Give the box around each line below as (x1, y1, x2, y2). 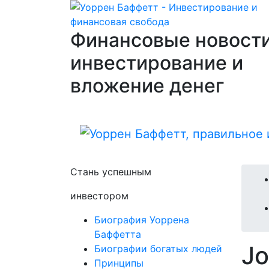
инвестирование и (70, 51, 243, 74)
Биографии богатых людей (94, 243, 222, 255)
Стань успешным (70, 166, 151, 178)
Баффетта (94, 228, 141, 240)
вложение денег (70, 74, 225, 97)
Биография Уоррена (94, 214, 189, 226)
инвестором (70, 190, 128, 202)
